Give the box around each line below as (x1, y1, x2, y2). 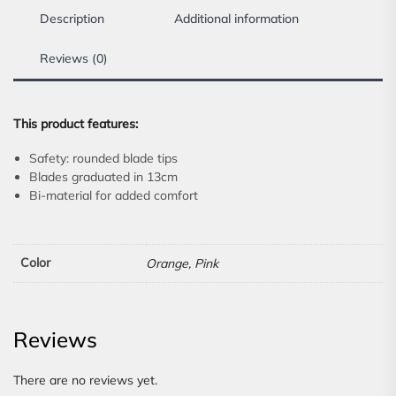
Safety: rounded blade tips (29, 150, 178, 167)
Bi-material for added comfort (29, 187, 198, 204)
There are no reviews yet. (13, 371, 157, 388)
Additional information (174, 11, 299, 27)
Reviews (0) (40, 50, 108, 67)
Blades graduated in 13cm (29, 169, 178, 186)
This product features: (13, 116, 138, 133)
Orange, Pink (146, 255, 218, 272)
